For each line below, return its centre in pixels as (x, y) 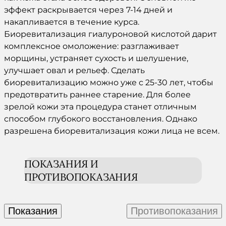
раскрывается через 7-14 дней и (104, 10)
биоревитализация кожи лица (118, 131)
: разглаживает (148, 46)
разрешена (29, 131)
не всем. (201, 131)
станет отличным (159, 106)
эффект (20, 10)
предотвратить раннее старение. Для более (97, 94)
